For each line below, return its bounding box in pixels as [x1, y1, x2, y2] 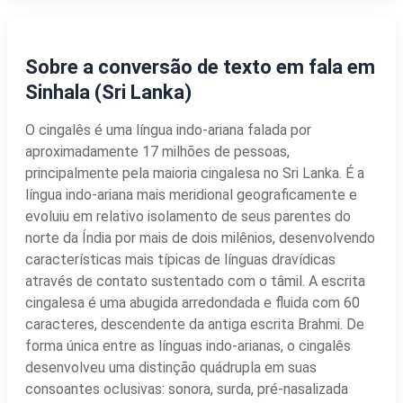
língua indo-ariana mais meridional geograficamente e [25, 185, 357, 203]
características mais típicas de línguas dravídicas [25, 250, 336, 268]
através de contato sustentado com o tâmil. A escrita [25, 272, 365, 290]
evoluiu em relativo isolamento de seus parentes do [25, 207, 351, 225]
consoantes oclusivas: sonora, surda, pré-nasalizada [25, 380, 348, 398]
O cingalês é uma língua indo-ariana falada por [25, 121, 311, 139]
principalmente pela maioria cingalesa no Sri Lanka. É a [25, 164, 364, 182]
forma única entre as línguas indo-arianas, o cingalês [25, 336, 351, 354]
